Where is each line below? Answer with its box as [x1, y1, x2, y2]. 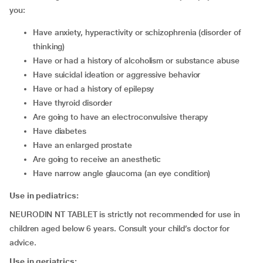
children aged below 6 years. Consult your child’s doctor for [9, 224, 230, 233]
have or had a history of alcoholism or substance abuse [38, 56, 240, 65]
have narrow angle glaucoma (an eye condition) [38, 168, 211, 178]
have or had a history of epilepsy [38, 84, 154, 93]
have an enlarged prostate [38, 140, 133, 150]
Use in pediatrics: [9, 191, 79, 200]
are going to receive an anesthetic [38, 154, 161, 164]
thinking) [33, 42, 65, 51]
